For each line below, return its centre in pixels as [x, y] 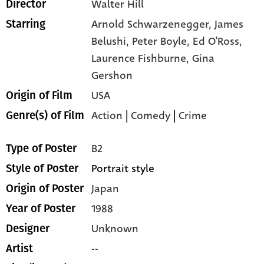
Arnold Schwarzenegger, [153, 24]
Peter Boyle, [163, 41]
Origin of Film [39, 95]
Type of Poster [41, 148]
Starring [26, 24]
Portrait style [123, 168]
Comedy [151, 115]
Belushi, [112, 41]
